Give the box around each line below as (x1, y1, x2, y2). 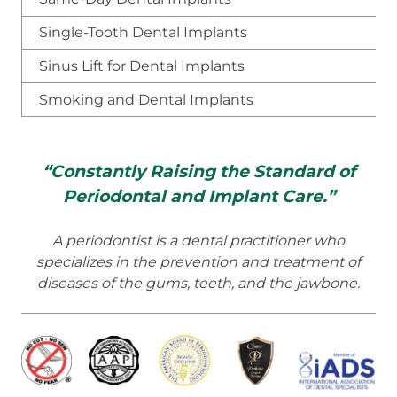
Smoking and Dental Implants (39, 90, 254, 108)
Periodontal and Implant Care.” (62, 185, 335, 206)
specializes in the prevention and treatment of (36, 253, 361, 270)
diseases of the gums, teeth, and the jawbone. (37, 274, 360, 292)
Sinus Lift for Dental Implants (39, 57, 245, 74)
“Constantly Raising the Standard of (42, 160, 355, 182)
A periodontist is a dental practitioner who (52, 231, 345, 249)
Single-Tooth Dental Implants (39, 23, 248, 41)
